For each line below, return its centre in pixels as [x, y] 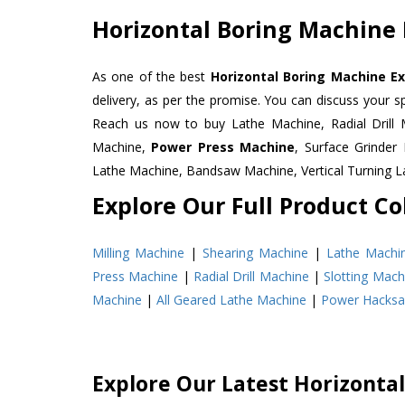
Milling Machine [139, 252]
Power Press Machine [223, 146]
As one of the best [151, 76]
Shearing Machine [256, 252]
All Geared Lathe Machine [231, 299]
